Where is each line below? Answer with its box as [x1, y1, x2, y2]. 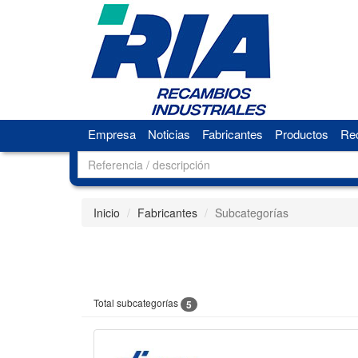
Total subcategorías [93, 296, 181, 309]
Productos [274, 125, 328, 142]
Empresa [87, 125, 136, 142]
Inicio [93, 205, 120, 221]
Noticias [147, 125, 190, 142]
